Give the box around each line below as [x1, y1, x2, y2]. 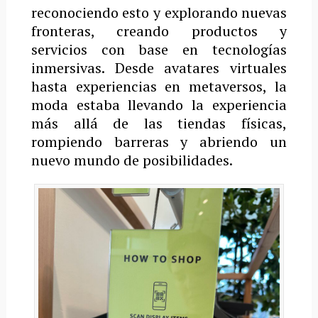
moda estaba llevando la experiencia [31, 94, 287, 114]
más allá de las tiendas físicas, [31, 113, 287, 133]
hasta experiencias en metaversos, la [31, 76, 287, 96]
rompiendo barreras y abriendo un [31, 131, 287, 151]
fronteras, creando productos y [31, 21, 287, 40]
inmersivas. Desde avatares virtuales [31, 57, 287, 77]
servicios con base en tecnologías [31, 39, 287, 59]
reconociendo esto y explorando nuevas [31, 2, 287, 22]
